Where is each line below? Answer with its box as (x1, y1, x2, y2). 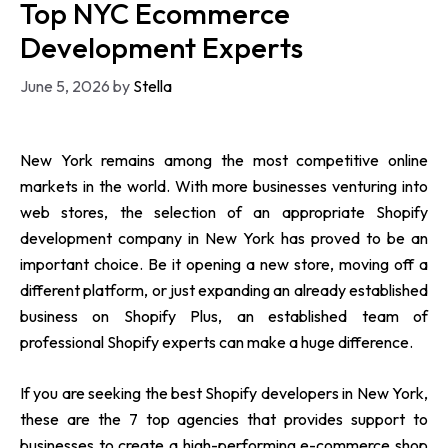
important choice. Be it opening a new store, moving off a (20, 253, 428, 274)
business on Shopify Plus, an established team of (20, 305, 428, 326)
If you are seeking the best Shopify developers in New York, (20, 382, 428, 403)
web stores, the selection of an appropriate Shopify (20, 201, 428, 222)
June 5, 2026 (20, 75, 110, 96)
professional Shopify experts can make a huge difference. (20, 331, 413, 352)
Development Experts (20, 28, 303, 65)
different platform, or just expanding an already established (20, 279, 428, 300)
